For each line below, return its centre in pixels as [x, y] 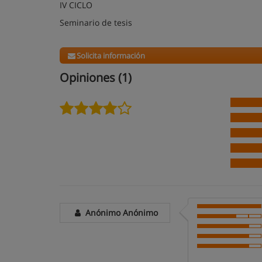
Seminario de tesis [97, 23]
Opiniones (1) [96, 77]
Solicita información [111, 56]
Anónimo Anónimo [121, 213]
